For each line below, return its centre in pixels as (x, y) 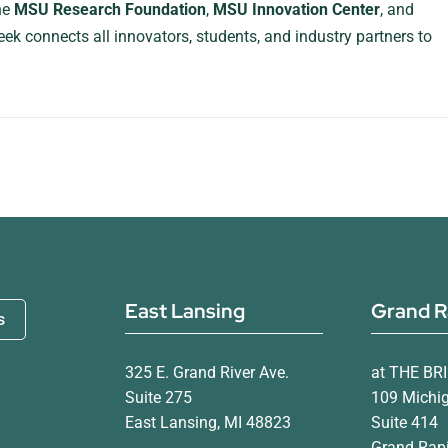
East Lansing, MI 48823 (207, 422)
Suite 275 (158, 397)
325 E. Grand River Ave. (206, 372)
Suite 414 (404, 422)
